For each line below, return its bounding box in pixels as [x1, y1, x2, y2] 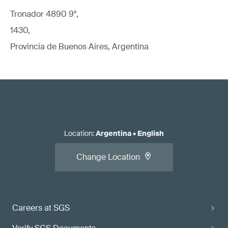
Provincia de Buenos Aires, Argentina [10, 41, 149, 52]
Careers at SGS [12, 203, 70, 213]
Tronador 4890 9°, [10, 9, 78, 19]
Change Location [76, 152, 140, 162]
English [137, 129, 164, 138]
